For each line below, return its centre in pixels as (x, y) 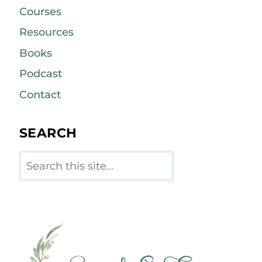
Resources (46, 32)
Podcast (40, 74)
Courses (40, 11)
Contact (40, 94)
